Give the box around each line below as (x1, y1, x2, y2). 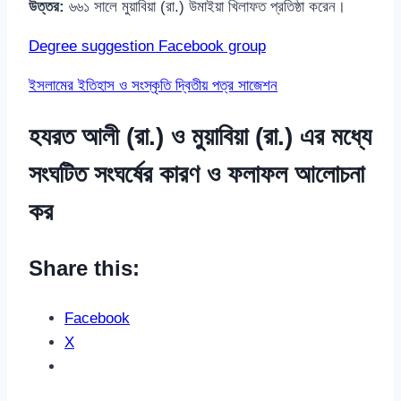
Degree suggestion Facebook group (29, 38, 266, 55)
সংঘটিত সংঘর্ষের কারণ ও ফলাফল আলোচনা (29, 160, 364, 189)
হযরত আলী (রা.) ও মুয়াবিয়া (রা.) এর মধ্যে (29, 123, 371, 151)
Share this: (29, 256, 140, 281)
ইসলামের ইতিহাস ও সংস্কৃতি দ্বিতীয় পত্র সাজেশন (29, 77, 277, 95)
